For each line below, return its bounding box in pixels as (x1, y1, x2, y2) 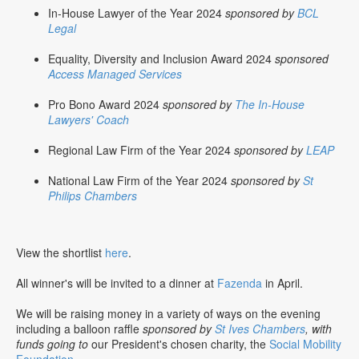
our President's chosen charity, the (91, 335, 269, 352)
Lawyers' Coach (48, 111, 129, 127)
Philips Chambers (48, 187, 137, 204)
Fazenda (217, 274, 262, 291)
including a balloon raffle (16, 320, 143, 337)
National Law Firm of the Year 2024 (48, 171, 231, 188)
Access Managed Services (48, 65, 182, 82)
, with (305, 320, 332, 337)
